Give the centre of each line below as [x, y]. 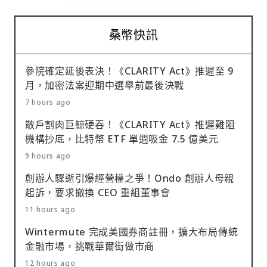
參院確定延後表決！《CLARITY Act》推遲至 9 [129, 71]
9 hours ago [48, 156]
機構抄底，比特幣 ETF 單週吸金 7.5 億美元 [122, 139]
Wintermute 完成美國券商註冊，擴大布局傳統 [132, 232]
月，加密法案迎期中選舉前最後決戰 [105, 86]
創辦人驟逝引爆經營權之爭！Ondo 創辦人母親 [130, 178]
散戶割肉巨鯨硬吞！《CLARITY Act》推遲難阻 [130, 125]
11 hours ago [50, 210]
